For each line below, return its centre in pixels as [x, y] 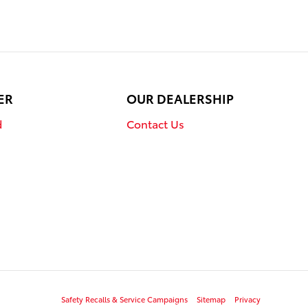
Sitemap [211, 299]
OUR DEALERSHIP [180, 98]
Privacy [247, 299]
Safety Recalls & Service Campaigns [124, 299]
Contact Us [155, 123]
